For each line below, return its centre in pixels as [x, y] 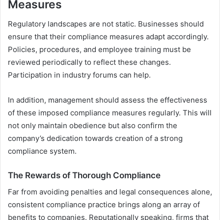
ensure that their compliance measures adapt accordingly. [108, 37]
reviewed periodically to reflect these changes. [89, 62]
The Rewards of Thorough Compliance [84, 176]
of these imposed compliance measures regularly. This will [110, 113]
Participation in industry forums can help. [79, 75]
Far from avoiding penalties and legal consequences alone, [110, 192]
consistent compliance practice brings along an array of [104, 204]
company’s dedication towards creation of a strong [95, 138]
